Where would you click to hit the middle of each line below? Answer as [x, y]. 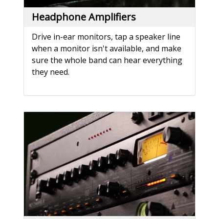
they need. [51, 72]
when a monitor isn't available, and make [107, 48]
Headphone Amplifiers [84, 17]
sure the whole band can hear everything [107, 60]
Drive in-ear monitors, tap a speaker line [106, 36]
